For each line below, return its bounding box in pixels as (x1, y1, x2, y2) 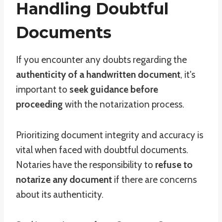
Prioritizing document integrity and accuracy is (16, 129, 203, 141)
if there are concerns (112, 174, 197, 185)
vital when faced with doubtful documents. (16, 144, 188, 156)
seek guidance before (69, 84, 158, 95)
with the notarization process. (63, 99, 184, 110)
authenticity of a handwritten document (16, 69, 180, 80)
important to (16, 84, 69, 95)
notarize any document (16, 174, 112, 185)
